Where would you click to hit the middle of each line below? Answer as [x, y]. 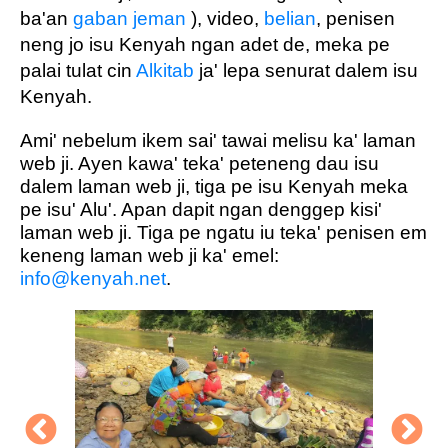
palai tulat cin [78, 71]
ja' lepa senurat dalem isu [306, 71]
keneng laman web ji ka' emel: [149, 255]
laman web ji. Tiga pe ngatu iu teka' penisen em [223, 232]
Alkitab [165, 71]
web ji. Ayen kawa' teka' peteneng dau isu [199, 163]
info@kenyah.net [93, 278]
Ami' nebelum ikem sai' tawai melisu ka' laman [218, 140]
